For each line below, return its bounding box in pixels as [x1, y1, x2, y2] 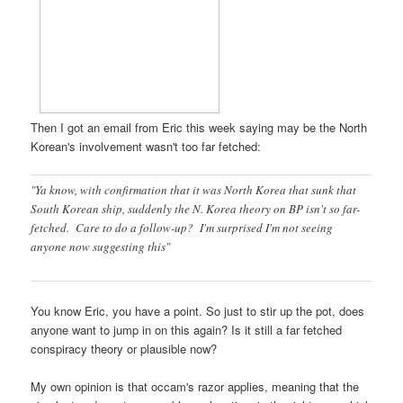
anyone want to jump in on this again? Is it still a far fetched [31, 320, 343, 338]
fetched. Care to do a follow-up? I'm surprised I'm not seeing [31, 219, 334, 237]
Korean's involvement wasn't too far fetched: [31, 138, 262, 156]
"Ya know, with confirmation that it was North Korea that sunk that [31, 182, 357, 199]
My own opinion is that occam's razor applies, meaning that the [31, 377, 360, 395]
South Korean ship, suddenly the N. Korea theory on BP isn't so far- [31, 201, 361, 218]
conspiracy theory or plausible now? [31, 339, 218, 357]
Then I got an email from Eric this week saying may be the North [31, 119, 368, 137]
